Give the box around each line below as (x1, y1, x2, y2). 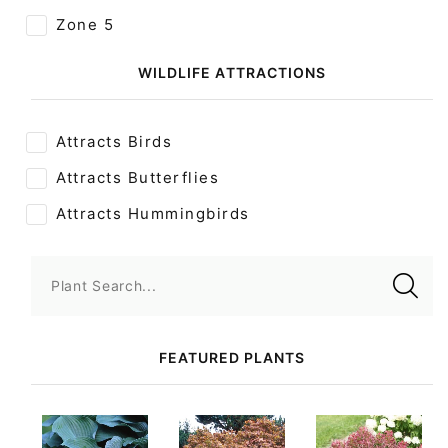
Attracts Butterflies (56, 167, 219, 187)
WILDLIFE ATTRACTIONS (138, 63, 326, 81)
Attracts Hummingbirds (56, 203, 250, 223)
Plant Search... (51, 276, 157, 294)
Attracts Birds (56, 131, 172, 151)
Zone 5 (56, 14, 114, 34)
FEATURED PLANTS (158, 348, 306, 366)
